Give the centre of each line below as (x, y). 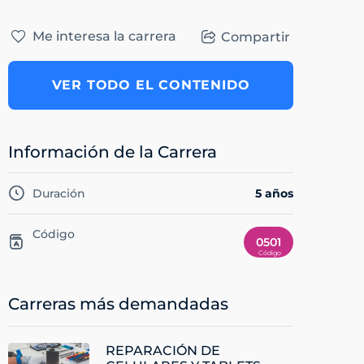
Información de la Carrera (113, 152)
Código (54, 234)
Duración (59, 194)
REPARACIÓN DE (163, 351)
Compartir (256, 37)
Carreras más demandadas (118, 304)
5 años (274, 194)
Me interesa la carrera (104, 37)
